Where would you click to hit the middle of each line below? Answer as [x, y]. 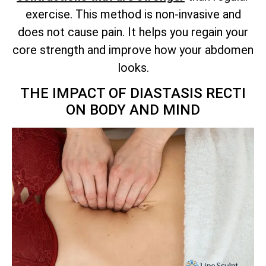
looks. [133, 68]
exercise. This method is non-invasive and [133, 15]
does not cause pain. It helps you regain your [133, 32]
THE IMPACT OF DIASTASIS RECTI [133, 94]
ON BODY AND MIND [133, 110]
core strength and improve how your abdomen [133, 50]
